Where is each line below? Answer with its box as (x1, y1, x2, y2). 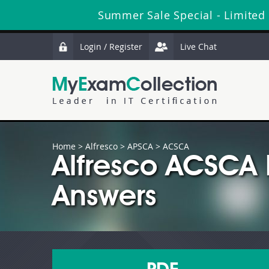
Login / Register (80, 41, 142, 52)
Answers (52, 184, 157, 213)
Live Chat (180, 41, 217, 52)
